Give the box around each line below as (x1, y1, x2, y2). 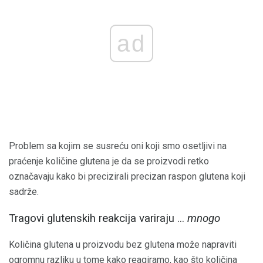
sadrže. (9, 186, 39, 198)
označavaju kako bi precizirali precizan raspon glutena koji (9, 171, 245, 183)
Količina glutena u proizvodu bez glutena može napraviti (9, 238, 237, 250)
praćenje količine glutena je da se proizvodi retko (9, 156, 209, 167)
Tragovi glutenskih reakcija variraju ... (9, 211, 187, 225)
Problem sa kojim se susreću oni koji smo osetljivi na (9, 140, 227, 152)
